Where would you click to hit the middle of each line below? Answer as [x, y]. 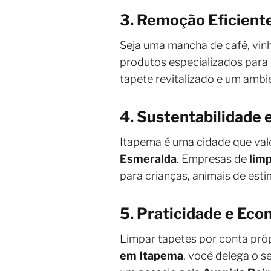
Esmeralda [148, 159]
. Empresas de [213, 159]
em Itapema [152, 256]
